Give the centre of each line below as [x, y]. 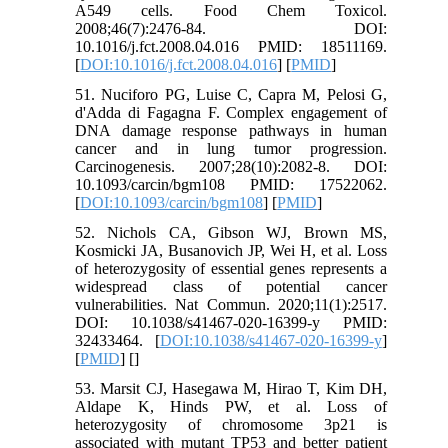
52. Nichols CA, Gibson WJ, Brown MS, [231, 232]
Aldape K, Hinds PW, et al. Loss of [231, 406]
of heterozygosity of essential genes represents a [231, 268]
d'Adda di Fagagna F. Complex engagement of [231, 112]
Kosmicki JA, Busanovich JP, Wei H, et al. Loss [231, 250]
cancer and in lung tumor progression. [231, 148]
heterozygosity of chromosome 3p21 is [231, 424]
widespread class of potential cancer [231, 286]
